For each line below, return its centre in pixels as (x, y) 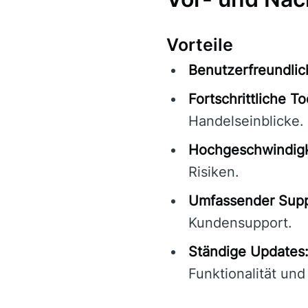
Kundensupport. (240, 222)
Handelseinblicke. (246, 121)
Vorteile (200, 44)
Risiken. (214, 172)
